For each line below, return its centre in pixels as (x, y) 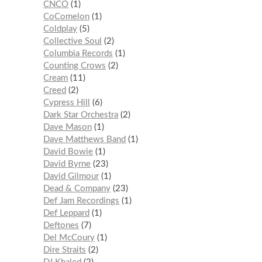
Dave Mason (68, 127)
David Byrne (67, 164)
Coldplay (61, 29)
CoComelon (67, 16)
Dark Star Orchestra (81, 115)
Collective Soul (73, 41)
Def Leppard (67, 213)
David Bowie (68, 151)
